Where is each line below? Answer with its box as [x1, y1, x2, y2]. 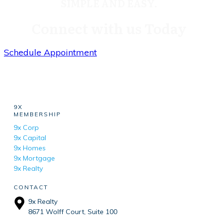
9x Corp [14, 123, 39, 132]
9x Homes [14, 143, 46, 152]
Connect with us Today [32, 18, 186, 38]
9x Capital [14, 133, 46, 142]
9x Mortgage [14, 153, 55, 163]
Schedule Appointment [4, 46, 97, 58]
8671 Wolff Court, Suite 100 [28, 207, 117, 216]
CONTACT [14, 183, 48, 191]
